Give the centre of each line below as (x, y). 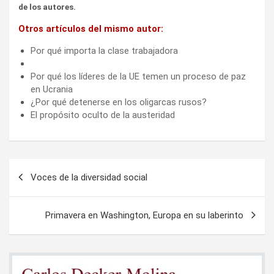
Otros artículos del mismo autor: (91, 28)
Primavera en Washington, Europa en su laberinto (144, 215)
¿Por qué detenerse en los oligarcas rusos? (119, 102)
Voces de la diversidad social (89, 177)
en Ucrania (52, 89)
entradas (39, 207)
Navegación (50, 168)
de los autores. (47, 7)
